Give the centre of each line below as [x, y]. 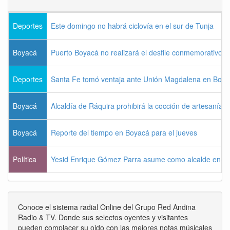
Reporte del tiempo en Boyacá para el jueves [124, 133]
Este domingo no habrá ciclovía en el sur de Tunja [132, 26]
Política [25, 159]
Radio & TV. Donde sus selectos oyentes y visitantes [103, 217]
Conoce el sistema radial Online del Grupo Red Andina [107, 207]
